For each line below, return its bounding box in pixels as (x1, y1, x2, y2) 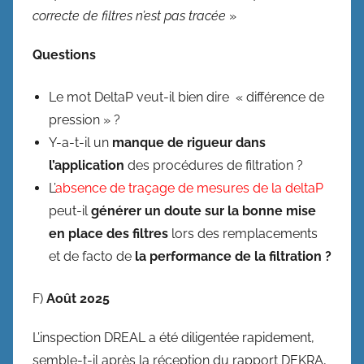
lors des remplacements (171, 226, 318, 241)
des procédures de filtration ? (124, 158, 303, 173)
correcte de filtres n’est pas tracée (32, 8, 226, 24)
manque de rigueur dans (112, 135, 266, 150)
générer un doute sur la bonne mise (91, 203, 316, 219)
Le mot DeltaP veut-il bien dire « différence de (49, 89, 324, 105)
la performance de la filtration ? (132, 249, 331, 264)
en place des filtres (49, 226, 171, 241)
